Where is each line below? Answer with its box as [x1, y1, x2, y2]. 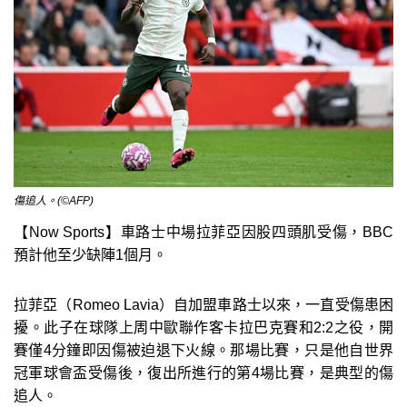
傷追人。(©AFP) [14, 194, 94, 207]
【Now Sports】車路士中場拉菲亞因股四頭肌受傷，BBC [14, 223, 393, 240]
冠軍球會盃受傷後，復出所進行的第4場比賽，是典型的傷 [14, 364, 393, 381]
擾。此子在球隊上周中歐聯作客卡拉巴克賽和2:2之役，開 [14, 319, 393, 335]
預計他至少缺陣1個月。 [14, 246, 167, 263]
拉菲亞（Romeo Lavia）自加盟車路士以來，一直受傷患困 [14, 296, 393, 313]
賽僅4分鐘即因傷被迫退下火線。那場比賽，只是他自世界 [14, 342, 393, 358]
